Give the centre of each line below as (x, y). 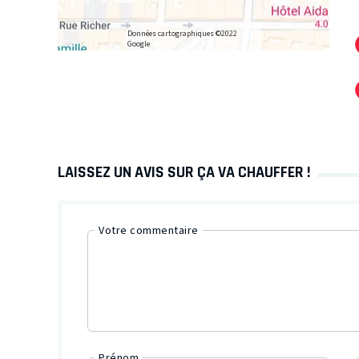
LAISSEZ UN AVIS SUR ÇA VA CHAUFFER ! (184, 171)
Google (138, 44)
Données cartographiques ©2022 (182, 34)
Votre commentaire (149, 230)
